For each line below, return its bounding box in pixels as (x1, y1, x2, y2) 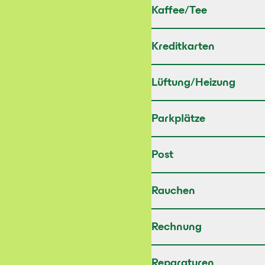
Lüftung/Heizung (151, 78, 235, 89)
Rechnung (151, 222, 202, 233)
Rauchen (151, 186, 195, 197)
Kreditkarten (151, 42, 215, 53)
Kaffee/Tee (151, 6, 207, 17)
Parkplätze (151, 114, 205, 125)
